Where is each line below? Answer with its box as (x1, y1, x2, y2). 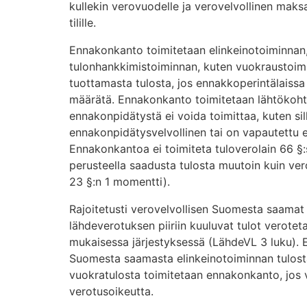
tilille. (69, 15, 96, 29)
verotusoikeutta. (69, 284, 153, 298)
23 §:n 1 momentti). (69, 174, 170, 188)
